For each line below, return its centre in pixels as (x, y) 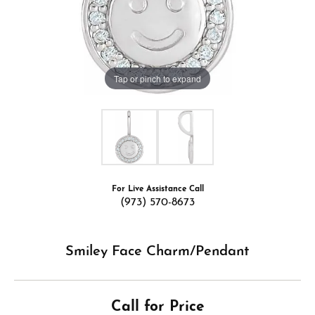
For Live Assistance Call (157, 189)
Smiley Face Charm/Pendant (157, 252)
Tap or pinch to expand (157, 78)
